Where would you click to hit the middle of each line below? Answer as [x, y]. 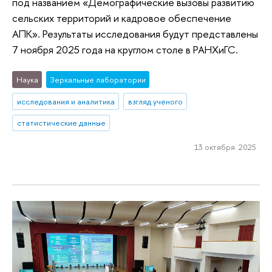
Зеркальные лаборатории [98, 79]
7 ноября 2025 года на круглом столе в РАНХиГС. [125, 50]
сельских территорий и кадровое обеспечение [122, 18]
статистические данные [61, 123]
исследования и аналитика [66, 101]
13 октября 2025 [225, 147]
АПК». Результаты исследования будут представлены [135, 34]
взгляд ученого [155, 101]
